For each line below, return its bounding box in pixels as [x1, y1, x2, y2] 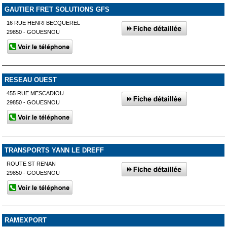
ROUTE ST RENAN [7, 160, 56, 167]
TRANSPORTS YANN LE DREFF [4, 146, 104, 154]
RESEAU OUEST [4, 75, 57, 84]
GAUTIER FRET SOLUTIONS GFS [4, 6, 109, 13]
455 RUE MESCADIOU [7, 90, 64, 96]
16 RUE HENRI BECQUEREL [7, 20, 81, 26]
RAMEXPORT [4, 216, 47, 224]
